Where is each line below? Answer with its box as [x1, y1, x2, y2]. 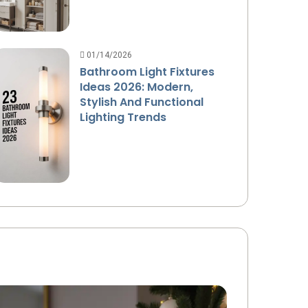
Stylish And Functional [80, 93, 204, 110]
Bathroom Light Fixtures [80, 63, 215, 80]
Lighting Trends [80, 109, 167, 125]
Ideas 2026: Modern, [80, 78, 194, 95]
